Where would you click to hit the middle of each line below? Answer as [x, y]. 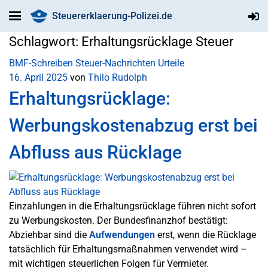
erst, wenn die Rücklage [205, 235]
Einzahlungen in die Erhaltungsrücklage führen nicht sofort [133, 206]
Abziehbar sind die [49, 235]
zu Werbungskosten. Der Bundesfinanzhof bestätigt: [118, 220]
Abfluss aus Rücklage [95, 152]
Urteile [171, 63]
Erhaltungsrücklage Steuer [157, 42]
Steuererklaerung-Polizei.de [112, 16]
